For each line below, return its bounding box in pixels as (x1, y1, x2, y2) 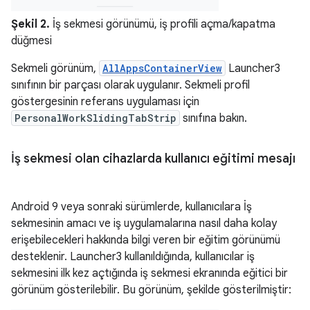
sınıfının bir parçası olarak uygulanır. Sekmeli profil (11, 78, 250, 92)
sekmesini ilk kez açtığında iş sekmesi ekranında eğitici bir (11, 266, 288, 280)
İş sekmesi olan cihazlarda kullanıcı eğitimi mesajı (11, 151, 295, 166)
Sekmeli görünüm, (11, 62, 99, 75)
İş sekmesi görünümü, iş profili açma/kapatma (50, 17, 275, 31)
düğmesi (11, 34, 52, 48)
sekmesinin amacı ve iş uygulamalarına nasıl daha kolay (11, 217, 277, 230)
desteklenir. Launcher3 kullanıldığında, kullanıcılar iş (11, 250, 255, 264)
